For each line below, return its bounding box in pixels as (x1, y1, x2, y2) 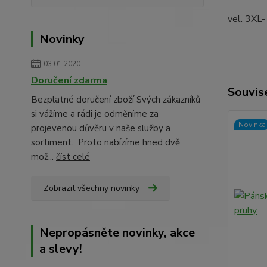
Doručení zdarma (31, 74, 107, 87)
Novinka (238, 120, 266, 129)
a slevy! (39, 241, 82, 257)
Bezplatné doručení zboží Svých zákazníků (31, 94, 200, 105)
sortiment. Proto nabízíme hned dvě (31, 136, 180, 148)
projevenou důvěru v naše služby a (31, 122, 170, 134)
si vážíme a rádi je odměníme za (31, 108, 159, 120)
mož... (31, 151, 56, 163)
